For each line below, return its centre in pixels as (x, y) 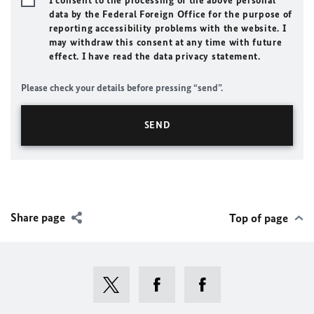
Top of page (259, 218)
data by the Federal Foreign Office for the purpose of (171, 14)
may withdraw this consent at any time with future (166, 42)
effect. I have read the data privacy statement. (155, 56)
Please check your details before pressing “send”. (122, 88)
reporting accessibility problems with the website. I (168, 28)
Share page (38, 217)
